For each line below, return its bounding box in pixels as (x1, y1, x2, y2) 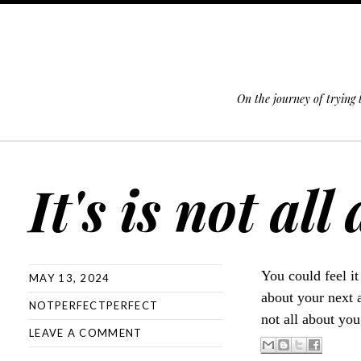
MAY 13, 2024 (29, 272, 110, 284)
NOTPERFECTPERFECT (29, 299, 159, 312)
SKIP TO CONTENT (8, 148, 112, 161)
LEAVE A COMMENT (29, 326, 143, 339)
